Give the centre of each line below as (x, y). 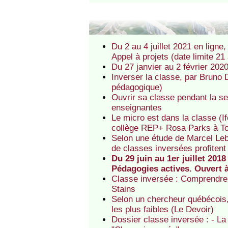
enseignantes (137, 107)
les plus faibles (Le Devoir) (163, 209)
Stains (124, 189)
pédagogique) (137, 87)
